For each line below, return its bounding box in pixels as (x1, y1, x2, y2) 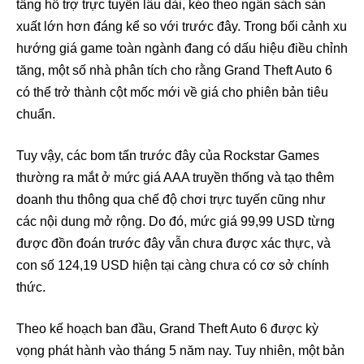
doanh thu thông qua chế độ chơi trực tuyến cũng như (16, 193, 326, 207)
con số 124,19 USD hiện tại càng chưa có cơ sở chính (16, 258, 329, 273)
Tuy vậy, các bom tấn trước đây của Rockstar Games (16, 149, 319, 163)
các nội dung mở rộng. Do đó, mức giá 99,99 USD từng (16, 214, 335, 229)
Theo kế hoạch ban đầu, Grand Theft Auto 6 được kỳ (16, 322, 318, 336)
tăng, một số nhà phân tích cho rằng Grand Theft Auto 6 (16, 63, 332, 78)
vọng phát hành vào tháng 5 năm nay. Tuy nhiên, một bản (16, 344, 344, 358)
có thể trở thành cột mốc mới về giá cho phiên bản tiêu (16, 85, 328, 100)
